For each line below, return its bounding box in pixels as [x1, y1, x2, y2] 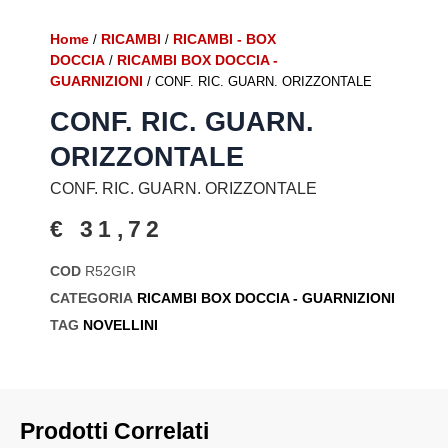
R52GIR [85, 262, 136, 279]
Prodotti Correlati [20, 417, 209, 444]
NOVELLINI [83, 316, 158, 333]
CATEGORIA [50, 289, 133, 306]
